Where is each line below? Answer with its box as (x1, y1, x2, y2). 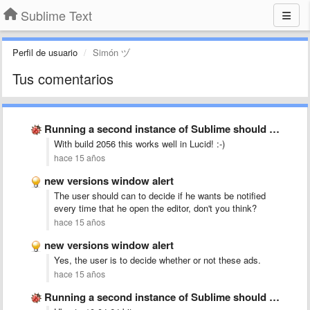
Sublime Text (21, 6, 92, 24)
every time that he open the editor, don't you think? (54, 201, 257, 215)
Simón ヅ (93, 46, 130, 59)
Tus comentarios (12, 69, 113, 89)
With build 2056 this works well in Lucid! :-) (54, 137, 225, 150)
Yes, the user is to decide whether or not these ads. (54, 253, 261, 266)
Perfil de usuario (12, 46, 77, 59)
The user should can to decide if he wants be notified (54, 189, 266, 202)
